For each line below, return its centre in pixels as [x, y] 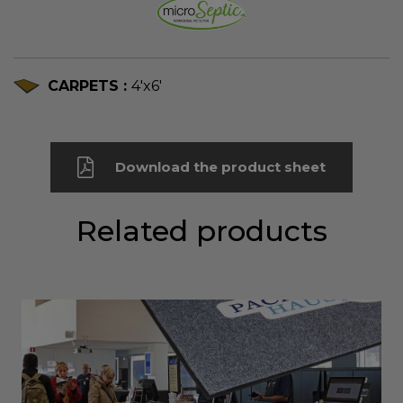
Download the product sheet [220, 166]
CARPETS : [90, 85]
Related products [201, 230]
